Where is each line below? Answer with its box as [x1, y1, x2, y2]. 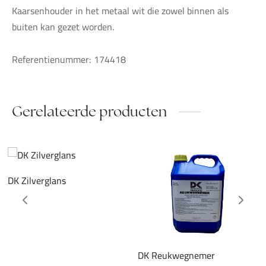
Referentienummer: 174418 [12, 50, 126, 69]
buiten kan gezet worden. [12, 18, 114, 36]
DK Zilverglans [7, 172, 66, 190]
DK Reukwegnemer [137, 246, 215, 265]
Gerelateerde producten [12, 102, 167, 121]
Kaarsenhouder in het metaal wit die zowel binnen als [12, 2, 229, 20]
